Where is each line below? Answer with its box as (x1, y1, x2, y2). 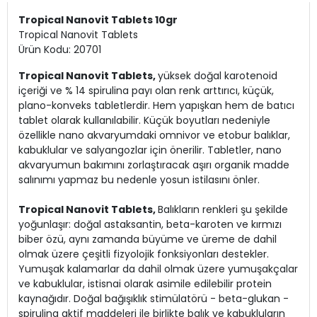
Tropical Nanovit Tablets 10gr (18, 13, 178, 28)
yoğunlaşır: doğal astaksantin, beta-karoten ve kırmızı (18, 217, 282, 232)
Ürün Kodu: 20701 (18, 42, 101, 57)
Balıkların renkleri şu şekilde (158, 202, 288, 217)
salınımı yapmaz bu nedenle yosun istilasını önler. (18, 173, 260, 188)
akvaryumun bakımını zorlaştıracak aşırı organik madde (18, 158, 289, 173)
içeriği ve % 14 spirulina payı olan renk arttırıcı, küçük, (18, 83, 274, 98)
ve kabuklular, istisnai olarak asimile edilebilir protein (18, 277, 272, 292)
